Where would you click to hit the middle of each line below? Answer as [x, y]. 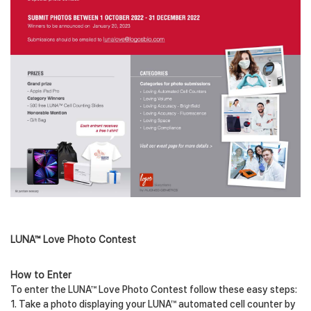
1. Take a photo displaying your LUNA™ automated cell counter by [153, 304]
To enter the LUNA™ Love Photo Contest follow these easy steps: [154, 289]
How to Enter [41, 275]
